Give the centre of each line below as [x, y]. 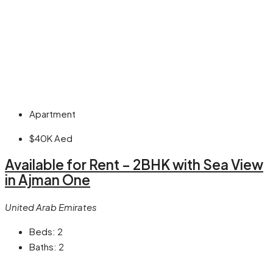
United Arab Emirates [51, 207]
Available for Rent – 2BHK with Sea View [134, 164]
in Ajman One [48, 179]
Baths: [43, 246]
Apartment [52, 114]
